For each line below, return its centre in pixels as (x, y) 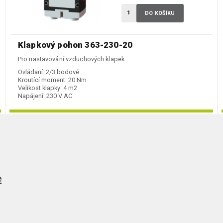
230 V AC (59, 96)
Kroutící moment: (42, 80)
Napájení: (31, 96)
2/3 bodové (62, 72)
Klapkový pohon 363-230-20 (75, 45)
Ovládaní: (31, 72)
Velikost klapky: (40, 88)
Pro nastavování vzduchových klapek (71, 59)
